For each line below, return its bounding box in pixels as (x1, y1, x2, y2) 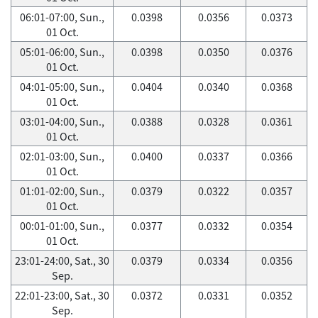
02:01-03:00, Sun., (20, 148, 104, 164)
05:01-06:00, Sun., (20, 44, 104, 60)
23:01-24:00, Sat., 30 (15, 253, 109, 268)
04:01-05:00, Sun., (20, 79, 104, 94)
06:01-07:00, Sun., (20, 9, 104, 25)
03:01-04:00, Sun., (20, 114, 104, 129)
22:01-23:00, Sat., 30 (15, 287, 109, 303)
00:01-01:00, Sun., (20, 218, 104, 234)
